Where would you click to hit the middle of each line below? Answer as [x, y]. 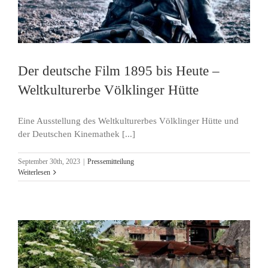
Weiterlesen [34, 172]
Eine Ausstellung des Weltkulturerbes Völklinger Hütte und [128, 121]
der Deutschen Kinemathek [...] [77, 134]
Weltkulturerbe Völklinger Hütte [108, 89]
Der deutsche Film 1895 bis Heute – [119, 70]
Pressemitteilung [111, 161]
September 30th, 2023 [49, 161]
